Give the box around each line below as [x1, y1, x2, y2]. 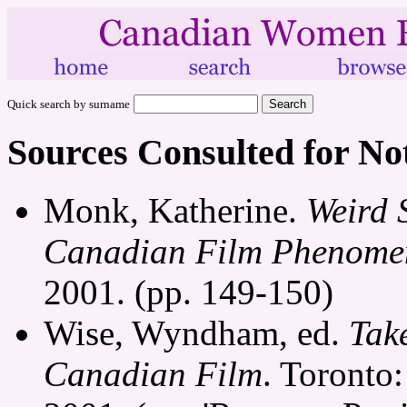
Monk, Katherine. [44, 191, 306, 231]
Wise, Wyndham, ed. [44, 313, 349, 353]
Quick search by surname [7, 97, 130, 111]
